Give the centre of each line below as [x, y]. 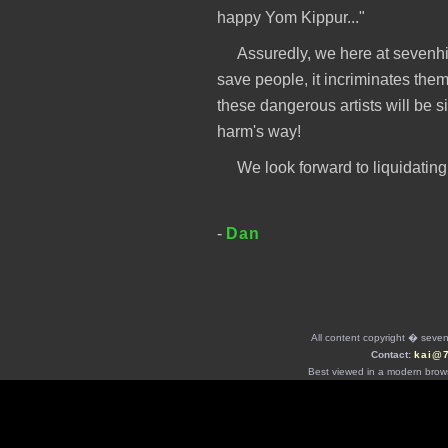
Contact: [392, 354]
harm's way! [259, 131]
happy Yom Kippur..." [291, 17]
